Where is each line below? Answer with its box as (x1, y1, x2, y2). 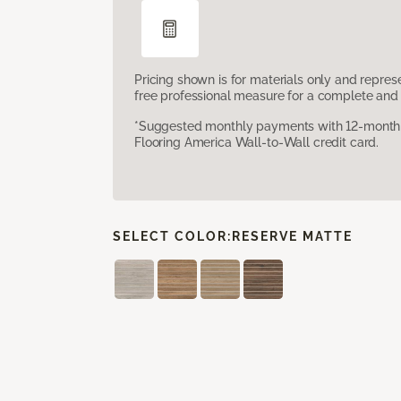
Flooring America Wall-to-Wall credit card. (134, 134, 380, 149)
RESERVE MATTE (232, 228, 353, 243)
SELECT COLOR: (113, 228, 232, 243)
